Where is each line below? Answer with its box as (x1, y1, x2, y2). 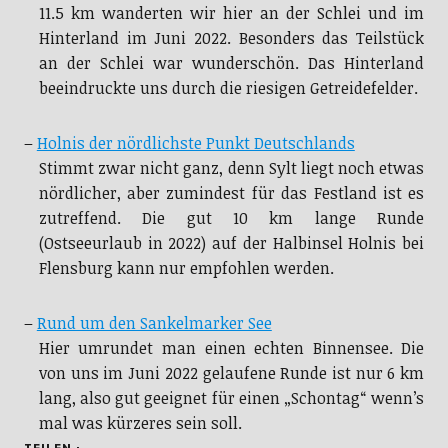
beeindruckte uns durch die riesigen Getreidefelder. (38, 77, 418, 100)
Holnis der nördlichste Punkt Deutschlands (36, 132, 355, 155)
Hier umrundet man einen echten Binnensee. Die (38, 337, 425, 360)
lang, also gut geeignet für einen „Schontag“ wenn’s (38, 387, 425, 410)
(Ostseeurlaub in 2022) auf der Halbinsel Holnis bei (38, 232, 425, 255)
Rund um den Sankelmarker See (36, 312, 272, 335)
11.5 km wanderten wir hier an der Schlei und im (38, 2, 425, 25)
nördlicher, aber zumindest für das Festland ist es (38, 182, 425, 205)
